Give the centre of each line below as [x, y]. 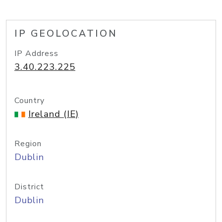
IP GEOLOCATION [66, 34]
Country [29, 101]
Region [28, 144]
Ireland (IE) [54, 114]
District [29, 187]
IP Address [36, 54]
